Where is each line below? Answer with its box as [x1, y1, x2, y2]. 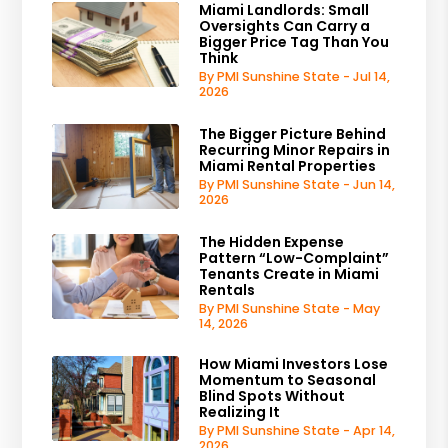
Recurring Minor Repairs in [199, 139, 391, 160]
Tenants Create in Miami [199, 263, 380, 284]
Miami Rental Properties [199, 155, 377, 176]
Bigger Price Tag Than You [199, 31, 390, 52]
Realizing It [199, 401, 281, 422]
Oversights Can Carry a [199, 15, 371, 36]
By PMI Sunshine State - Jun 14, [199, 175, 396, 193]
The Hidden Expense [199, 231, 345, 252]
